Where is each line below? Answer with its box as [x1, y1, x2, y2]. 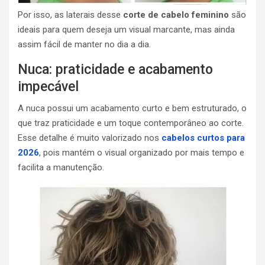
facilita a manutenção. [18, 161, 104, 173]
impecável [18, 78, 79, 95]
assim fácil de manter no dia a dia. [18, 38, 151, 50]
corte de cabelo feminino [123, 9, 229, 20]
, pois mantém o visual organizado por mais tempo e [39, 147, 244, 158]
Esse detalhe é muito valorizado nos [18, 132, 161, 143]
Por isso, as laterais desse [18, 9, 123, 20]
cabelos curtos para [161, 132, 245, 143]
